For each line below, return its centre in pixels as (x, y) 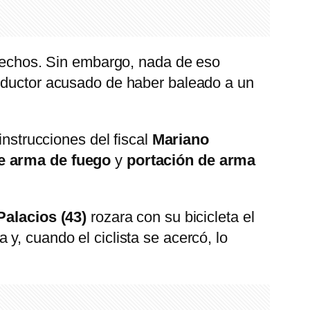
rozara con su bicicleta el (171, 217)
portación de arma (191, 161)
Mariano (180, 140)
